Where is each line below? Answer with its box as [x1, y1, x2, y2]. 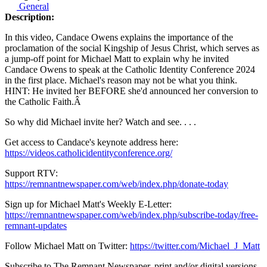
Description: [5, 12, 54, 23]
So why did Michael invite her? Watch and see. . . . [5, 117, 196, 128]
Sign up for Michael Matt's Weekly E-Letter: [5, 199, 172, 210]
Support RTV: [5, 168, 58, 179]
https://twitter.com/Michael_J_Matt [130, 241, 260, 252]
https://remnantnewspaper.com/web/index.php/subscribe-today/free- [5, 210, 258, 221]
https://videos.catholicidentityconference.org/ [5, 148, 172, 159]
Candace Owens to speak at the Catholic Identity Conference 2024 [5, 64, 255, 75]
